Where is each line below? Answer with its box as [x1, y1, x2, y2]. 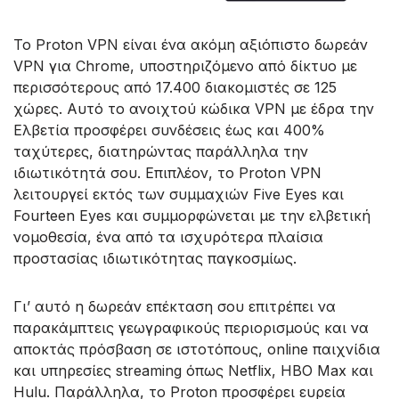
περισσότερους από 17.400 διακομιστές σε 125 [13, 77, 337, 96]
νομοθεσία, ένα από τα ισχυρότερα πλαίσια [13, 227, 323, 246]
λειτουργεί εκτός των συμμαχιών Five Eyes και [13, 184, 344, 203]
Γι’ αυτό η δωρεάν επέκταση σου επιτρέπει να [13, 297, 336, 315]
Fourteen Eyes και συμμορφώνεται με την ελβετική [13, 206, 370, 224]
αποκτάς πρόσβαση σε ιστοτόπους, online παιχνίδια [13, 339, 380, 358]
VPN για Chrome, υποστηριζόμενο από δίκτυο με [13, 56, 357, 75]
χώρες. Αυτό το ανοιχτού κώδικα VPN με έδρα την [13, 99, 374, 118]
